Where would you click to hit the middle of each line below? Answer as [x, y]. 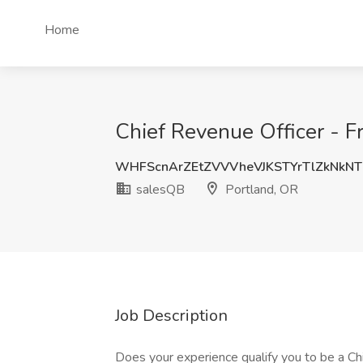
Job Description [171, 316]
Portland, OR [260, 190]
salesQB [159, 190]
